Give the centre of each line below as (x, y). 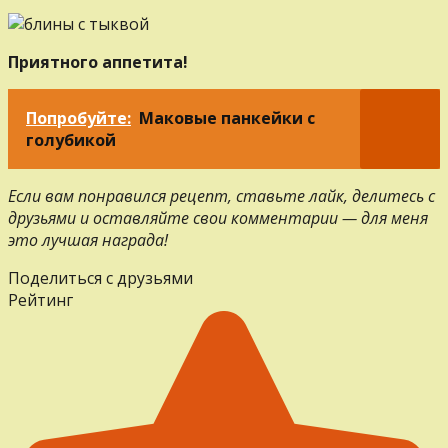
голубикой (71, 139)
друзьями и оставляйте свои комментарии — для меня (218, 217)
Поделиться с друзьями (100, 277)
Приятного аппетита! (98, 61)
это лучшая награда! (88, 239)
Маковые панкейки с (227, 117)
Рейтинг (40, 299)
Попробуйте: (78, 117)
